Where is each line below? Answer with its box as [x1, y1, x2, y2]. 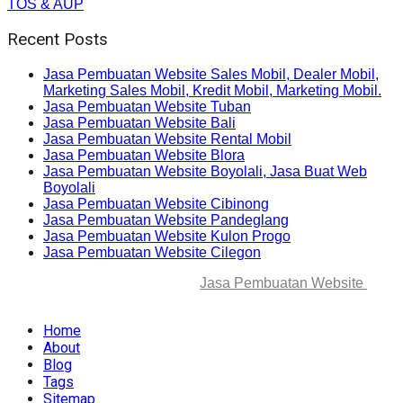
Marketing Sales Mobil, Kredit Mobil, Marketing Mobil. [43, 82, 381, 98]
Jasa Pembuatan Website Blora [43, 147, 245, 163]
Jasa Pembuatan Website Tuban [43, 98, 251, 114]
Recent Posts [7, 30, 108, 50]
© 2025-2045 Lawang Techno [7, 274, 200, 291]
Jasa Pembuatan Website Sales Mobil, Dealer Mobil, [43, 66, 379, 82]
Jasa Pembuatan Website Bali [43, 114, 236, 130]
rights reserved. [7, 291, 105, 307]
